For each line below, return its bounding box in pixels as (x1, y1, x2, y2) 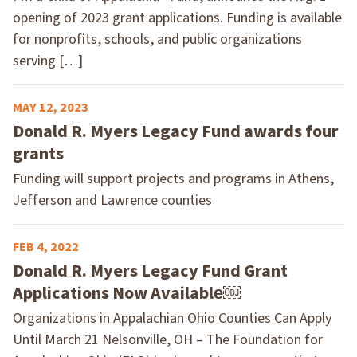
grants (13, 140, 64, 167)
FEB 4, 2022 (13, 237, 79, 256)
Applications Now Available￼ (13, 280, 241, 306)
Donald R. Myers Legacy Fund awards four (13, 118, 339, 144)
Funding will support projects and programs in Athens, (13, 168, 334, 189)
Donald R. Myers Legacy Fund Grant (13, 257, 288, 284)
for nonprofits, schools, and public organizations (13, 29, 302, 49)
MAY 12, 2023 (13, 98, 88, 116)
